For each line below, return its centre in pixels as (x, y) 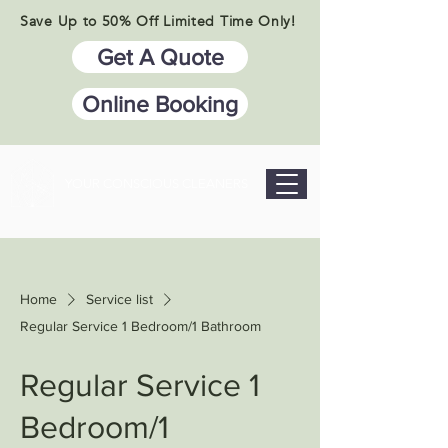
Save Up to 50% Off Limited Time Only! (158, 21)
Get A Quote (160, 57)
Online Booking (160, 104)
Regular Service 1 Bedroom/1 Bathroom (140, 326)
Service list (119, 299)
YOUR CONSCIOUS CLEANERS (156, 183)
